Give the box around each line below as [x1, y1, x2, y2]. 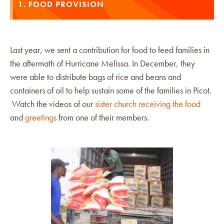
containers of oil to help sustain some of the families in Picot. [10, 84, 211, 96]
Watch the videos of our [10, 97, 95, 109]
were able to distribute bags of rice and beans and [10, 70, 181, 82]
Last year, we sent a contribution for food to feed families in [10, 43, 209, 55]
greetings [25, 111, 56, 123]
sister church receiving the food [95, 97, 200, 109]
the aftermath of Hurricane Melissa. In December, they [10, 57, 195, 69]
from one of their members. [56, 111, 149, 123]
